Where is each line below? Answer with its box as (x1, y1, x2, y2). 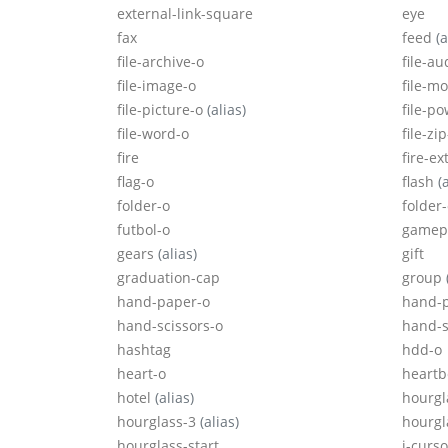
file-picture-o (117, 100, 207, 120)
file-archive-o (117, 52, 204, 72)
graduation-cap (117, 268, 220, 288)
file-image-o (117, 76, 196, 96)
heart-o (117, 364, 166, 384)
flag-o (117, 172, 154, 192)
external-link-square (117, 4, 253, 24)
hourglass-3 (117, 412, 200, 432)
